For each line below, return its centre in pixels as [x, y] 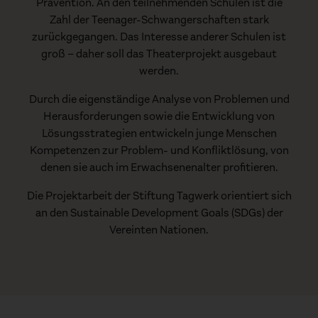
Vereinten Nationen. [159, 229]
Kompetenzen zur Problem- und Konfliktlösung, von [159, 150]
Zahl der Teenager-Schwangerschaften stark [159, 19]
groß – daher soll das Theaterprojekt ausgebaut [159, 53]
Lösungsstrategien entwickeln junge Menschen [159, 133]
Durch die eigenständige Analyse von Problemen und [159, 99]
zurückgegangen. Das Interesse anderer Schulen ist [159, 36]
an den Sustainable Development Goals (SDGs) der [159, 212]
